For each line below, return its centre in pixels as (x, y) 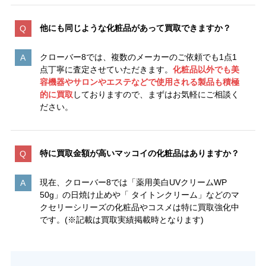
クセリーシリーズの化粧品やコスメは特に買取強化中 (139, 208)
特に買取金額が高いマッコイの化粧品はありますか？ (139, 153)
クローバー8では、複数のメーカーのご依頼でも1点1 (138, 57)
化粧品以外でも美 (206, 70)
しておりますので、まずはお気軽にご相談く (156, 95)
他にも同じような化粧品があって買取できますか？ (135, 28)
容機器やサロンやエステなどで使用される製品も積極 (139, 82)
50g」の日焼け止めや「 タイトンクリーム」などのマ (139, 195)
